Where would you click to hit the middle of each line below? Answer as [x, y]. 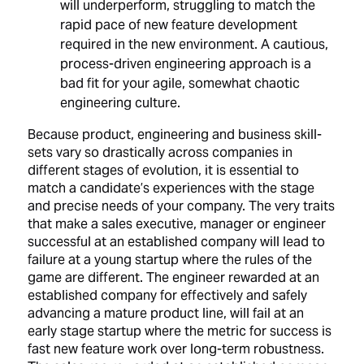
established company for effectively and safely [168, 297]
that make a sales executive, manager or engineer [177, 225]
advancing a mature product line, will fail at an [166, 314]
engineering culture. [121, 104]
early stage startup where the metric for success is [180, 332]
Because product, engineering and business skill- [175, 136]
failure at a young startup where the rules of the [170, 261]
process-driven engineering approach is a [186, 65]
